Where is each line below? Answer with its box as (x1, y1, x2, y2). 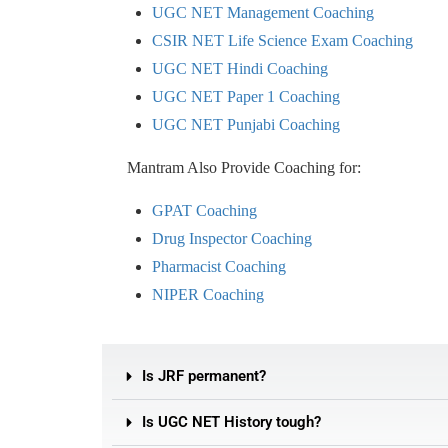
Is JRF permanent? (142, 367, 266, 385)
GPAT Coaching (152, 202, 257, 219)
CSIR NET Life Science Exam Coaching (152, 32, 413, 49)
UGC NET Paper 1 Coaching (152, 88, 340, 105)
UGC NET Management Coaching (152, 4, 374, 21)
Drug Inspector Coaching (152, 230, 312, 247)
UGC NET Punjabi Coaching (152, 116, 340, 133)
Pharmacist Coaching (152, 258, 286, 275)
